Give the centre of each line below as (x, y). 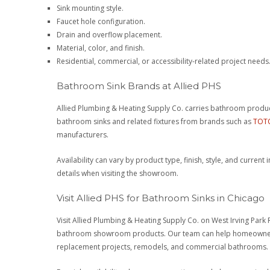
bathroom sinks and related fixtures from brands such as (155, 122)
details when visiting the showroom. (118, 173)
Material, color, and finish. (101, 48)
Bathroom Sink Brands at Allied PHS (139, 86)
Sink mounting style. (90, 8)
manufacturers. (83, 135)
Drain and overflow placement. (110, 34)
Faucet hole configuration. (101, 21)
